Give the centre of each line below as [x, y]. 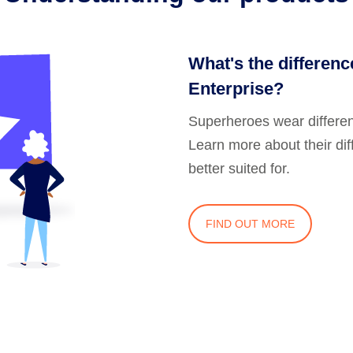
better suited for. [239, 168]
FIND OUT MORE [250, 223]
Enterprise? [236, 88]
